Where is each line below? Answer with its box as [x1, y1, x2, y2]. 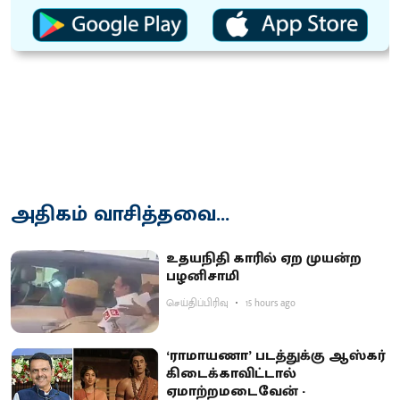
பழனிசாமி [166, 263, 240, 288]
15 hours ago [246, 295, 296, 312]
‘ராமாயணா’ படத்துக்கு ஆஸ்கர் [166, 344, 387, 369]
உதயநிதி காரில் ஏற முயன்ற [166, 246, 362, 271]
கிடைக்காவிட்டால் [166, 362, 297, 387]
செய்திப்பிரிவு [166, 295, 229, 312]
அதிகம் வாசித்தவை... [11, 196, 229, 232]
